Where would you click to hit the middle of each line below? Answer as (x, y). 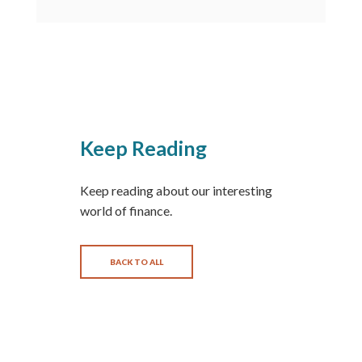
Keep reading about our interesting (176, 190)
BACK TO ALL (136, 262)
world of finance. (126, 210)
